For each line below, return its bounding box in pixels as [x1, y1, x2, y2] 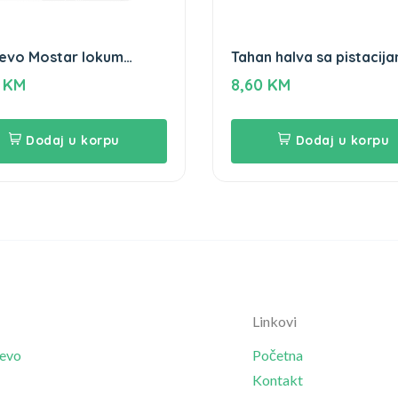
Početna [252, 346, 303, 363]
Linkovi [252, 312, 297, 330]
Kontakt [252, 370, 303, 388]
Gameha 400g [231, 67, 330, 85]
